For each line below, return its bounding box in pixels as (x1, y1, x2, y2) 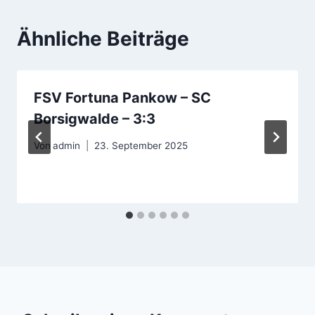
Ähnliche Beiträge (17, 26, 189, 51)
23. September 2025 (94, 140, 188, 152)
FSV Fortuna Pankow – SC (34, 89, 211, 106)
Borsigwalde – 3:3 (34, 110, 155, 127)
